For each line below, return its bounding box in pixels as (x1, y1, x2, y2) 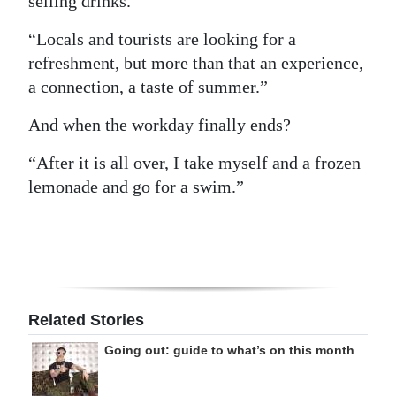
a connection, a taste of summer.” (28, 77, 268, 97)
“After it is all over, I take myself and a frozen (28, 153, 361, 173)
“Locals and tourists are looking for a (28, 29, 296, 49)
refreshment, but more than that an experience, (28, 53, 363, 73)
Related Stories (28, 311, 144, 330)
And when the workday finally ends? (28, 115, 291, 135)
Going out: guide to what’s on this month (104, 343, 354, 358)
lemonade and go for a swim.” (28, 177, 244, 197)
